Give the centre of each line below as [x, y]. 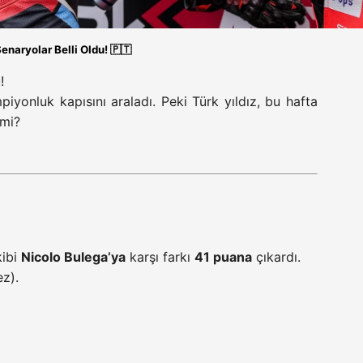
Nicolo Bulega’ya [73, 257]
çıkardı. [276, 257]
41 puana [223, 257]
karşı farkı [160, 257]
